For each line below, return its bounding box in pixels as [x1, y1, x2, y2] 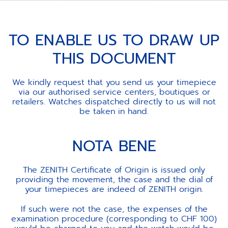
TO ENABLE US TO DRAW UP [9, 28, 219, 52]
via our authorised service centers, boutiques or [18, 86, 210, 99]
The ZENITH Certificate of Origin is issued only [23, 164, 205, 177]
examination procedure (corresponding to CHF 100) [11, 213, 217, 225]
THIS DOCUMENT [52, 47, 176, 71]
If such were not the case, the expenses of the [20, 203, 208, 216]
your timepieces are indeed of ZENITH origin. [25, 183, 203, 196]
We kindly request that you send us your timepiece [12, 76, 216, 89]
